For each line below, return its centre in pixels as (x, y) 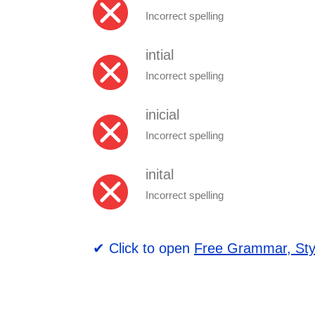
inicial (162, 114)
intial (160, 54)
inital (160, 174)
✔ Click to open (143, 248)
